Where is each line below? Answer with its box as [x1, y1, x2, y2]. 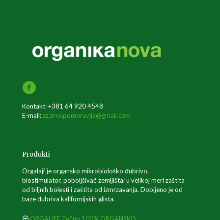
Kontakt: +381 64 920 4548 [22, 102, 103, 110]
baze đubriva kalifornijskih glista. [22, 195, 115, 203]
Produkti [22, 150, 50, 159]
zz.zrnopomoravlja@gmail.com [43, 111, 131, 119]
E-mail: [22, 111, 43, 119]
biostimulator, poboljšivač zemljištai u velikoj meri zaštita [22, 176, 185, 184]
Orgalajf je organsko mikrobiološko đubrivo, [22, 167, 149, 175]
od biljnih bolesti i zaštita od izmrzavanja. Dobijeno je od [22, 186, 183, 193]
